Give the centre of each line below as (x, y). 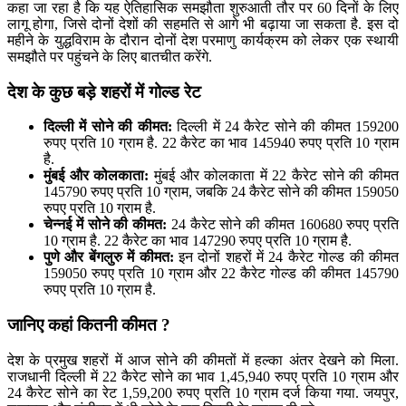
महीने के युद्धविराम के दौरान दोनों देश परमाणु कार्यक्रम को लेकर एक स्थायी (203, 40)
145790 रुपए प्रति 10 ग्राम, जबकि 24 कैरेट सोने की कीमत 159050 (221, 192)
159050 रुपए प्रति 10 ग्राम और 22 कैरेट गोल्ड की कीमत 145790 (221, 274)
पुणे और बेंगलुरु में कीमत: (109, 257)
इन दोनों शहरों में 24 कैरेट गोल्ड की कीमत (286, 257)
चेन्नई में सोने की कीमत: (105, 225)
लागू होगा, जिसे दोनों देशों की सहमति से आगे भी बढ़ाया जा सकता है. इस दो (203, 24)
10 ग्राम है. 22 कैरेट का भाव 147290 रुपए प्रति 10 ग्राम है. (198, 241)
